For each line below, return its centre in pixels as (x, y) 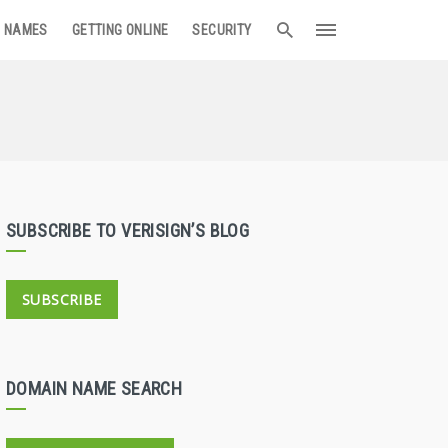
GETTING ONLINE (120, 30)
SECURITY (222, 30)
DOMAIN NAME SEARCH (94, 388)
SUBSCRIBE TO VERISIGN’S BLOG (128, 230)
